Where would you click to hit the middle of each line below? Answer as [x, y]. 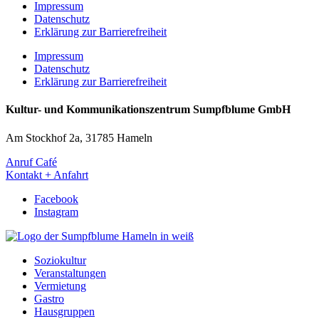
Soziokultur [60, 260]
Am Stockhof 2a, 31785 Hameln [79, 137]
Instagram [56, 211]
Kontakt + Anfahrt [47, 174]
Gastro [49, 298]
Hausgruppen [64, 311]
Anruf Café [31, 162]
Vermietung [60, 286]
